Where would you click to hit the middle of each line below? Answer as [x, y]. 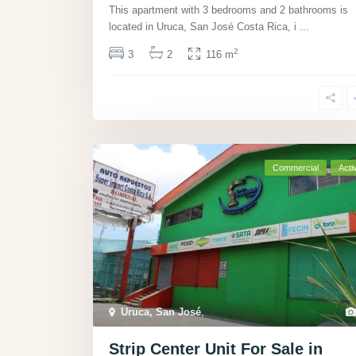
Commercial [296, 167]
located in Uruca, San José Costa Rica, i [204, 26]
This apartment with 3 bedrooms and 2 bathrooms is [228, 10]
